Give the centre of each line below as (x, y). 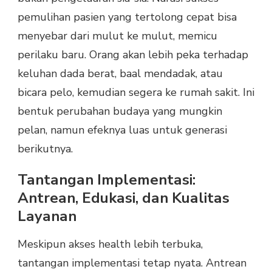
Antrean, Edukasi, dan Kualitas (124, 198)
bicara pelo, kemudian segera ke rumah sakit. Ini (136, 93)
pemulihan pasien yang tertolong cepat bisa (127, 17)
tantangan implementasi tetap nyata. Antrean (132, 263)
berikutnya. (45, 149)
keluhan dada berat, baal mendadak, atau (120, 74)
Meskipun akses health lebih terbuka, (110, 244)
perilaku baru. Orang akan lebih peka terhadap (133, 55)
